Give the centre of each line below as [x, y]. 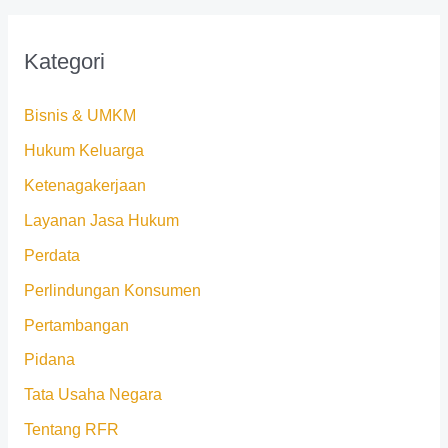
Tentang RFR [71, 430]
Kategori [64, 62]
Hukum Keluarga [83, 151]
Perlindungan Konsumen [112, 290]
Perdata [51, 255]
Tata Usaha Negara [92, 395]
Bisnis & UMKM [79, 116]
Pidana [49, 360]
